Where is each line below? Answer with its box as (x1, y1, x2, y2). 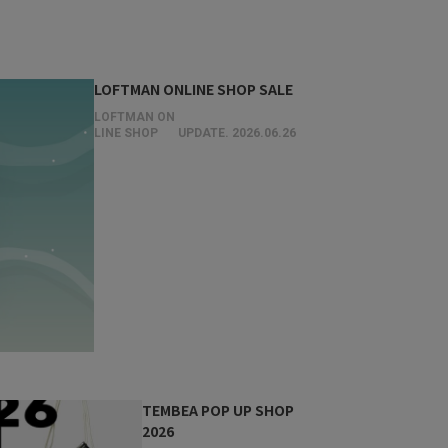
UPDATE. (178, 126, 232, 140)
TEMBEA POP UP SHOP (141, 400, 294, 420)
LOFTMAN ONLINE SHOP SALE (93, 79, 293, 99)
